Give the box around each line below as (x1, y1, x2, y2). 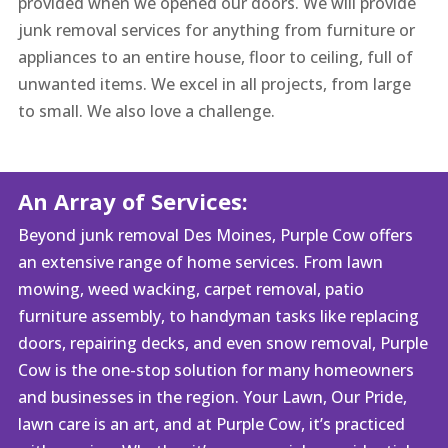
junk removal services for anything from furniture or (17, 18, 415, 41)
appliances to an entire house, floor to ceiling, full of (17, 45, 413, 68)
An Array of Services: (17, 186, 248, 217)
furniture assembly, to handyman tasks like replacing (17, 305, 419, 328)
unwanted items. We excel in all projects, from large (17, 72, 411, 95)
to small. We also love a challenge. (17, 99, 275, 122)
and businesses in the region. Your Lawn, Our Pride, (17, 386, 407, 409)
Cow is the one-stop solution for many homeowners (17, 359, 414, 382)
